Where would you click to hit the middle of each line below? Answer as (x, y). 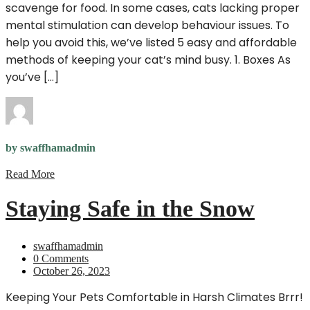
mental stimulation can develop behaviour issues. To (147, 25)
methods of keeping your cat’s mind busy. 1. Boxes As (148, 60)
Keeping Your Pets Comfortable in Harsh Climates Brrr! (154, 298)
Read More (30, 174)
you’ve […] (32, 77)
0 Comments (61, 259)
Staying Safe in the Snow (130, 209)
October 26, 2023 (72, 271)
